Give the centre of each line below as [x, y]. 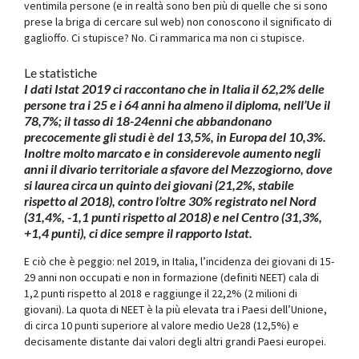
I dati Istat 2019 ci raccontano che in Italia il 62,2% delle [174, 88]
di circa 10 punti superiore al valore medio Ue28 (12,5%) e [161, 325]
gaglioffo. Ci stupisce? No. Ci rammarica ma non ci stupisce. [164, 37]
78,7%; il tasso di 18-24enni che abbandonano [148, 120]
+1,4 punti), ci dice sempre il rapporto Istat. [138, 232]
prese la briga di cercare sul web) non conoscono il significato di [178, 21]
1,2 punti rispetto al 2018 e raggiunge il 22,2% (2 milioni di [161, 293]
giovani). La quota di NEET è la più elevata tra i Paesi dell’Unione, [175, 309]
